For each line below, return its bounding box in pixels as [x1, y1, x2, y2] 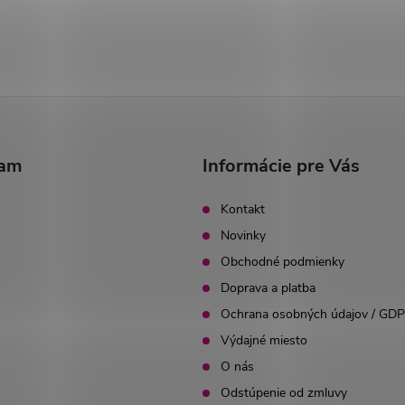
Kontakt [221, 201, 265, 218]
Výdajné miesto [221, 332, 307, 349]
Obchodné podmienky [221, 253, 344, 270]
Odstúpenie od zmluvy [221, 384, 347, 401]
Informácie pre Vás [202, 154, 360, 178]
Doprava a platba [221, 279, 316, 297]
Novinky [221, 227, 266, 244]
